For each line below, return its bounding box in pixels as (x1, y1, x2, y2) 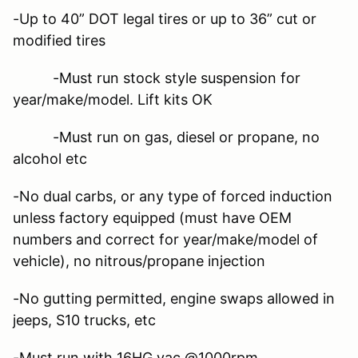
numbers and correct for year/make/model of (13, 230, 318, 248)
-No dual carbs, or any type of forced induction (13, 187, 332, 205)
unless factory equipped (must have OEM (13, 209, 292, 226)
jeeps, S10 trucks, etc (13, 311, 156, 328)
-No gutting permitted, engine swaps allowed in (13, 289, 335, 307)
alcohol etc (13, 149, 87, 167)
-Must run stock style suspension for (13, 69, 300, 86)
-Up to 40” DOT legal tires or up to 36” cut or (13, 10, 316, 27)
